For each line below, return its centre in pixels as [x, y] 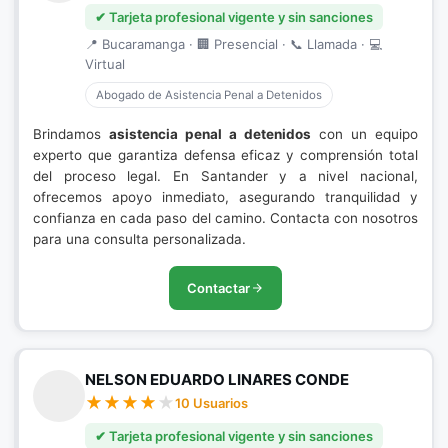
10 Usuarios [211, 403]
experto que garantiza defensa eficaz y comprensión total [225, 155]
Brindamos [71, 134]
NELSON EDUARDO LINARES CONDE [217, 379]
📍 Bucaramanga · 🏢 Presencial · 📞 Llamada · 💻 [233, 44]
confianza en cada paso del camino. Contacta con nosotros [225, 218]
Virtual [105, 64]
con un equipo [364, 134]
